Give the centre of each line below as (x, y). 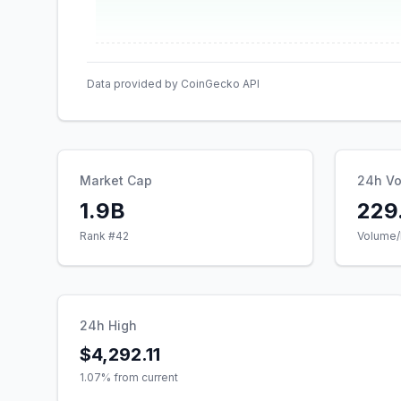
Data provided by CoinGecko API (173, 84)
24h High (108, 325)
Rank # (98, 236)
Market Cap (116, 180)
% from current (140, 377)
